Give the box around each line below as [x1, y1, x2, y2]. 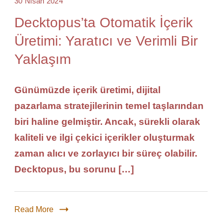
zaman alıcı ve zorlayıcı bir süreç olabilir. [14, 148, 197, 159]
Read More [14, 205, 54, 214]
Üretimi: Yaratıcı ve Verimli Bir [14, 33, 198, 49]
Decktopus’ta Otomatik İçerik [14, 14, 193, 30]
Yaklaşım [14, 51, 71, 67]
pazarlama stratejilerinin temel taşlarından [14, 100, 204, 111]
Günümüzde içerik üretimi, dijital [14, 84, 161, 95]
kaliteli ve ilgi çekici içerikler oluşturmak [14, 132, 195, 143]
